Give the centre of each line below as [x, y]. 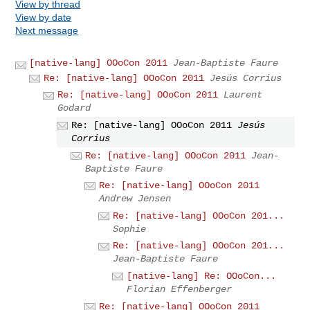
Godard [74, 108]
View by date [44, 17]
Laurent [243, 95]
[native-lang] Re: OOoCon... [202, 276]
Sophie [130, 229]
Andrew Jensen [135, 199]
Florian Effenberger [180, 289]
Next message [47, 30]
